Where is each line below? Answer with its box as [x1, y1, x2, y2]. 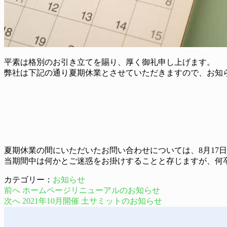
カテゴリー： [4, 175, 53, 184]
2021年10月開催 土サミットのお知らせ [22, 197, 162, 206]
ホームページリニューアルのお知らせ [22, 186, 160, 195]
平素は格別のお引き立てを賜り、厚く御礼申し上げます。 [4, 58, 215, 67]
